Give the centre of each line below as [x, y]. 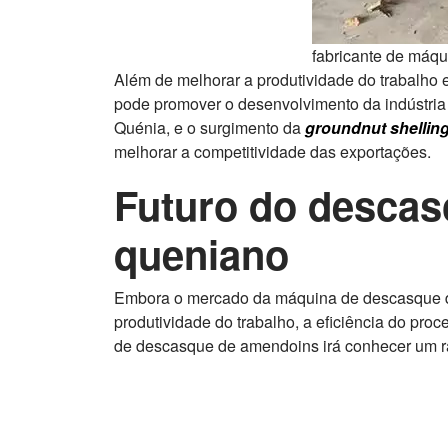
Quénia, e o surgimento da [209, 128]
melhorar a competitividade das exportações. [272, 152]
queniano [201, 254]
